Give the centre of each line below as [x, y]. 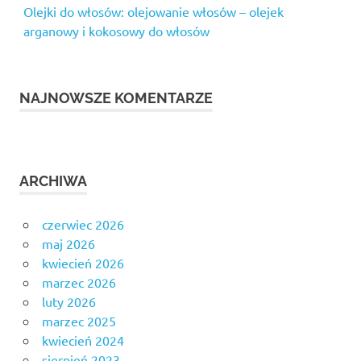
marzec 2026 [79, 282]
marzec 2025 [79, 321]
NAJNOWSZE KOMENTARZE [116, 98]
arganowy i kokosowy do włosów [116, 31]
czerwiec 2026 [83, 224]
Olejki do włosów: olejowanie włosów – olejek [153, 12]
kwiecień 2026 [83, 263]
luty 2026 [68, 302]
